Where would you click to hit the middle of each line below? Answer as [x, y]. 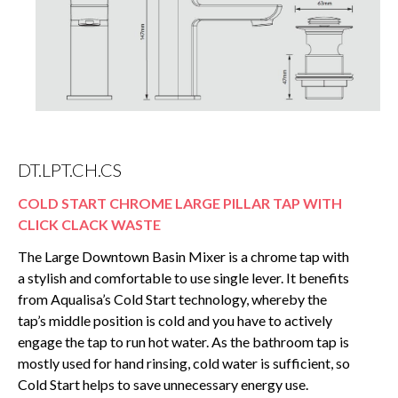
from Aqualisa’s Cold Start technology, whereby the [172, 298]
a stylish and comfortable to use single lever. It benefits [183, 277]
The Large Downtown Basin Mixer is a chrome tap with [183, 256]
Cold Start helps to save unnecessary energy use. [163, 384]
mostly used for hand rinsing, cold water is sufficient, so [184, 362]
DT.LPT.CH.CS [70, 169]
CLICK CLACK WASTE [89, 224]
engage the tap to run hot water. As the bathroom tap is [183, 341]
